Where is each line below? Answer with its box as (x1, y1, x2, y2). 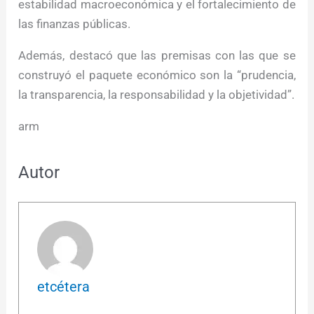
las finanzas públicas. (18, 17, 131, 32)
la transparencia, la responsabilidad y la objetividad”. (18, 88, 295, 102)
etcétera (36, 278, 90, 295)
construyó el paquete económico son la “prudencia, (18, 68, 296, 83)
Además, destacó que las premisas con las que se (18, 48, 296, 63)
